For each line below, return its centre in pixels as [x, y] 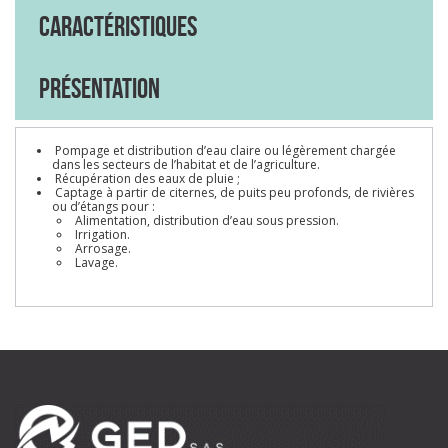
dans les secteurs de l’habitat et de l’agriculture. [186, 165]
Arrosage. [101, 249]
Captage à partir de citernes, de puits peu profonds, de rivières [233, 193]
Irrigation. [101, 235]
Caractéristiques [118, 27]
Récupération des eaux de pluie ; [146, 179]
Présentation [99, 89]
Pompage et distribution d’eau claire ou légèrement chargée [224, 151]
